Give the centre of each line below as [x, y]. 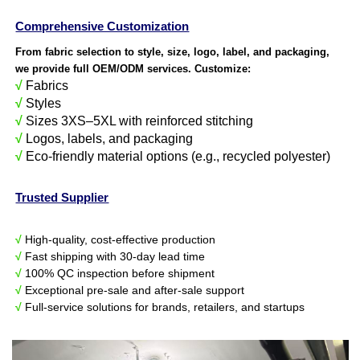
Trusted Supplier [62, 197]
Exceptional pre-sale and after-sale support [133, 290]
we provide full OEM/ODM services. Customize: [133, 68]
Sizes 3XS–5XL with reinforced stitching [138, 121]
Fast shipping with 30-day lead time [114, 256]
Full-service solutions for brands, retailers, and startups [164, 307]
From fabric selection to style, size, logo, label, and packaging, [174, 51]
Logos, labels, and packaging [108, 138]
